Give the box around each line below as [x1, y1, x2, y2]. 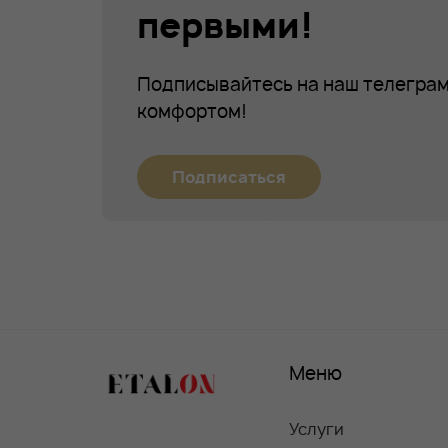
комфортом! [137, 99, 247, 124]
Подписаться [172, 166, 286, 188]
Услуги [289, 418, 345, 440]
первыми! [137, 2, 313, 49]
